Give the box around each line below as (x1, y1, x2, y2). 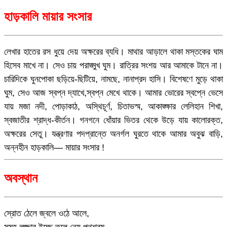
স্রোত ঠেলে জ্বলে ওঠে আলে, (4, 208, 89, 218)
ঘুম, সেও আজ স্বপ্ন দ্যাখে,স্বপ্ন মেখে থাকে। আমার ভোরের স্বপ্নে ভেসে (4, 88, 223, 98)
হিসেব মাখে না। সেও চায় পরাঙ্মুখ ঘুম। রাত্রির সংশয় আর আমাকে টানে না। (4, 60, 223, 70)
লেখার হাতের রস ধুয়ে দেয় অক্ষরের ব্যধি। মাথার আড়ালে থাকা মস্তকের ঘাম (4, 47, 223, 57)
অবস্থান (4, 170, 37, 185)
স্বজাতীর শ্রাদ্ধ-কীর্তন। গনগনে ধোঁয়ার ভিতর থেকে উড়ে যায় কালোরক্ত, (4, 115, 223, 125)
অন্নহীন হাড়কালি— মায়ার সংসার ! (4, 142, 104, 153)
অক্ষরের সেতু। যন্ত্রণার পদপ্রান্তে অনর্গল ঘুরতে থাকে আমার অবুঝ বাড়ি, (4, 129, 223, 139)
